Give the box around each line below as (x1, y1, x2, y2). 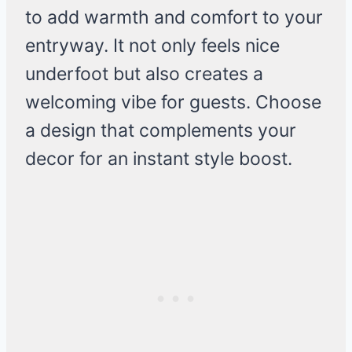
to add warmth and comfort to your (25, 6, 323, 29)
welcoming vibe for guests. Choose (25, 91, 321, 114)
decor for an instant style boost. (25, 148, 292, 170)
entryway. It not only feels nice (25, 35, 280, 57)
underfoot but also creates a (25, 63, 263, 86)
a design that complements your (25, 119, 296, 142)
